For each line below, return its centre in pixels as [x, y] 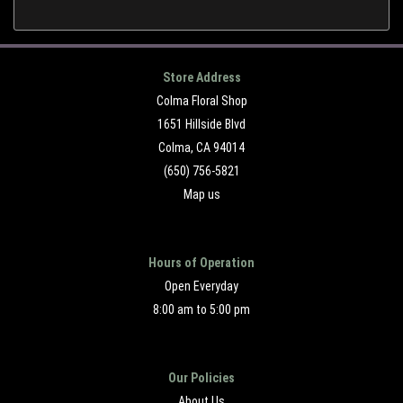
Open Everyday [201, 287]
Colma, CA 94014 [201, 148]
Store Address [201, 78]
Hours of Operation [201, 263]
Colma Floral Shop [201, 101]
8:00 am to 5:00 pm [201, 310]
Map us [201, 195]
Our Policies [201, 378]
